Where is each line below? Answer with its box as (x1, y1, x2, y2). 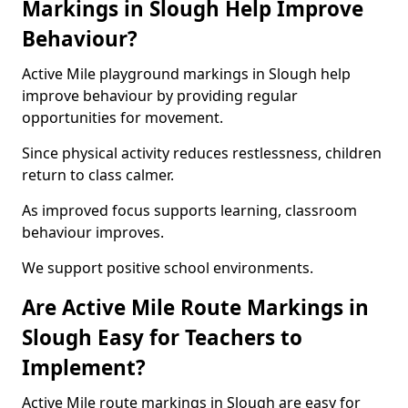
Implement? (22, 353, 146, 382)
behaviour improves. (22, 222, 164, 242)
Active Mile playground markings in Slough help (22, 64, 351, 84)
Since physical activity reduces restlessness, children (22, 143, 382, 163)
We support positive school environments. (22, 258, 313, 278)
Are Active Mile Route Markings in (22, 293, 369, 321)
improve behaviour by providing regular (22, 86, 298, 106)
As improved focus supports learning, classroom (22, 200, 357, 220)
